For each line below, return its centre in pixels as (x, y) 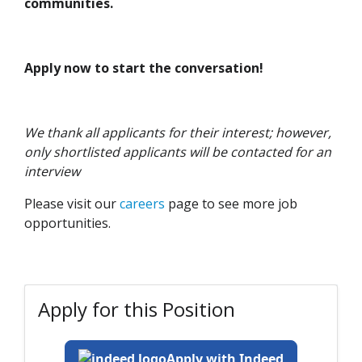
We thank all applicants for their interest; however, (178, 133)
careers (142, 204)
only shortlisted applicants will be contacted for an (178, 152)
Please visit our (72, 204)
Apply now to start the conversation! (144, 68)
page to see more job (231, 204)
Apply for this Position (137, 309)
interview (54, 172)
